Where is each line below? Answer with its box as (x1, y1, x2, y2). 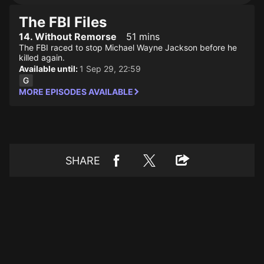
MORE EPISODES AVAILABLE (19, 87, 133, 97)
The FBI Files (19, 14, 107, 31)
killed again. (19, 52, 65, 62)
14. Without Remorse (19, 31, 117, 42)
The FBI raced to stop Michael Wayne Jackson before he (19, 42, 237, 52)
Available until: (19, 64, 80, 74)
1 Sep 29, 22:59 (80, 64, 141, 74)
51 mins (126, 31, 160, 42)
